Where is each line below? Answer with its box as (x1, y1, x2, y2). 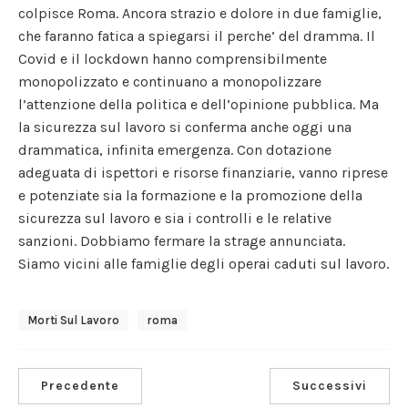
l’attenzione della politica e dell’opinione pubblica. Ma (18, 95, 379, 113)
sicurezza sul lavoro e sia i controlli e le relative (18, 209, 331, 227)
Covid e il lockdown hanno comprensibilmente (18, 49, 327, 67)
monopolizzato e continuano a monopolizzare (18, 72, 321, 90)
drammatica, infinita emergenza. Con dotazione (18, 140, 331, 158)
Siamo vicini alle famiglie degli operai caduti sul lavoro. (18, 254, 389, 272)
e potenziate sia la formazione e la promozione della (18, 186, 362, 204)
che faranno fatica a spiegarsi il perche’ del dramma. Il (18, 26, 375, 45)
